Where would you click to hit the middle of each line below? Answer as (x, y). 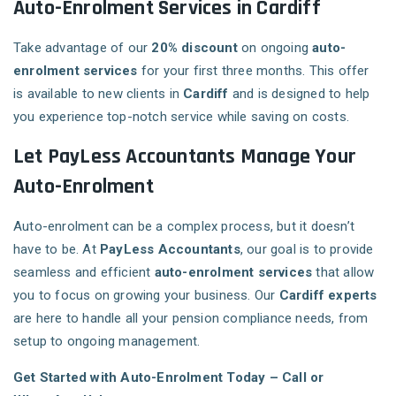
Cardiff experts (328, 296)
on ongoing (275, 48)
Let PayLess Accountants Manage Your (185, 157)
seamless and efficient (84, 273)
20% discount (194, 48)
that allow (343, 273)
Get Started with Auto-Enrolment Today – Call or (169, 378)
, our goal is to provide (307, 250)
